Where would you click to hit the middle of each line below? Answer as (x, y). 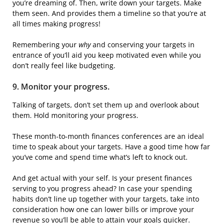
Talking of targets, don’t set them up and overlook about (106, 105)
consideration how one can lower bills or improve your (103, 209)
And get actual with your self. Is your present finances (102, 178)
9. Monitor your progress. (61, 86)
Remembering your (46, 44)
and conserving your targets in (143, 44)
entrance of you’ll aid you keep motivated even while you (107, 55)
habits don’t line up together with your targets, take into (106, 199)
